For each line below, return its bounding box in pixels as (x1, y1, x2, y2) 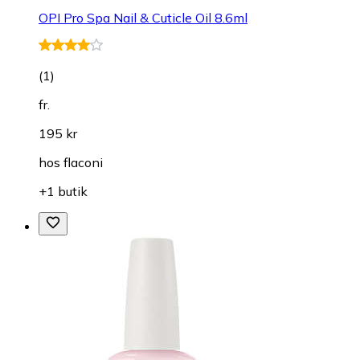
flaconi (63, 153, 103, 170)
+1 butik (39, 182, 88, 199)
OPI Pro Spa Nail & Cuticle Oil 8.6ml (39, 9, 247, 26)
